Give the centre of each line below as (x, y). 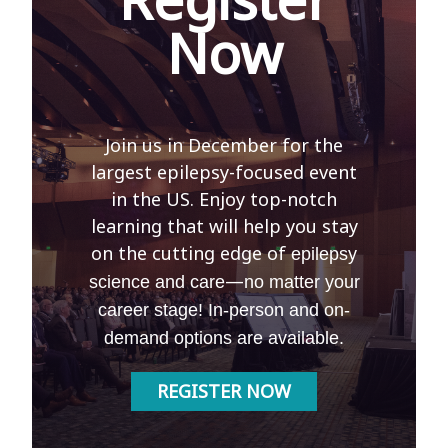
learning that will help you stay (224, 226)
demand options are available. (224, 338)
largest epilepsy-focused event (224, 172)
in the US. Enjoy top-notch (224, 199)
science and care (156, 282)
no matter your (301, 282)
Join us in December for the (224, 145)
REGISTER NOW (224, 391)
